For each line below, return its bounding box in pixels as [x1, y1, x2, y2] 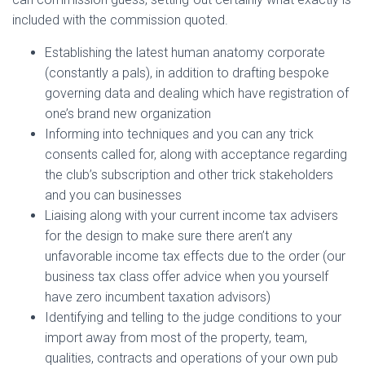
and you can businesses [45, 187, 182, 203]
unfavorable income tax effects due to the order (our [45, 248, 345, 264]
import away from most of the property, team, [45, 330, 307, 345]
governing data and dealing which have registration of [45, 86, 349, 101]
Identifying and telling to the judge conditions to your [45, 310, 341, 325]
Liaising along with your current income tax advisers [45, 208, 338, 223]
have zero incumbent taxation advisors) [45, 289, 270, 305]
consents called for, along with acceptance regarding [45, 147, 347, 162]
